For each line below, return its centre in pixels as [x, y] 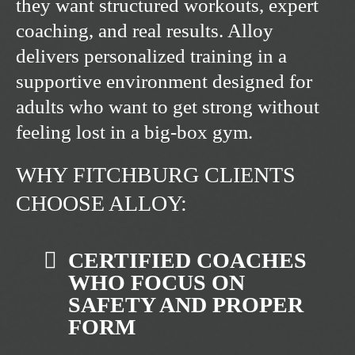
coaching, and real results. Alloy [145, 31]
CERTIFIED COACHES [187, 261]
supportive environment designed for [164, 82]
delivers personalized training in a [151, 56]
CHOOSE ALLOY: [101, 204]
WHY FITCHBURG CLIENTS [156, 175]
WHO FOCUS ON [157, 283]
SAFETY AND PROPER [186, 305]
